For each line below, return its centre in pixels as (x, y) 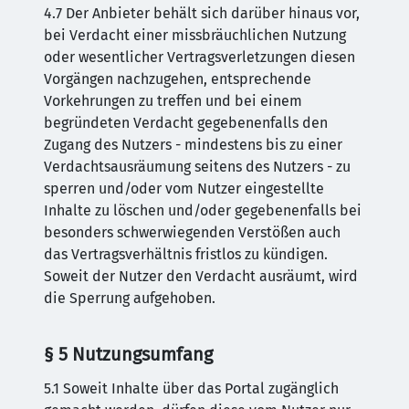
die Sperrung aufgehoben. (130, 298)
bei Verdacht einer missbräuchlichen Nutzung (195, 35)
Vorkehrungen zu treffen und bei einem (173, 101)
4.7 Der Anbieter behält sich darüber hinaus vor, (202, 13)
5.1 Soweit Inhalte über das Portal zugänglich (191, 388)
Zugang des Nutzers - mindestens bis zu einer (193, 145)
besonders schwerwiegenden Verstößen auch (192, 232)
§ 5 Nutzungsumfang (128, 354)
